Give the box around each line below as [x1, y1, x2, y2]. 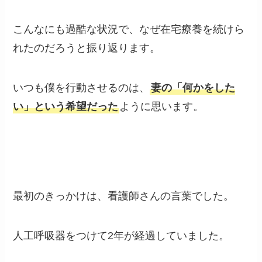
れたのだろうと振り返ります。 [13, 42, 161, 54]
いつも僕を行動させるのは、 [13, 81, 150, 94]
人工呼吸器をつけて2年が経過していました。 [13, 230, 230, 242]
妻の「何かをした [151, 81, 236, 94]
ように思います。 [119, 100, 204, 112]
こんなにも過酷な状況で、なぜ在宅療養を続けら [13, 23, 245, 35]
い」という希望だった [13, 100, 119, 112]
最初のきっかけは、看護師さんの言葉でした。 [13, 190, 235, 202]
